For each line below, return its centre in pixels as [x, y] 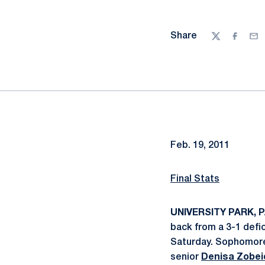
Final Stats [195, 179]
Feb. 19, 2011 [200, 146]
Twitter [227, 42]
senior [186, 257]
